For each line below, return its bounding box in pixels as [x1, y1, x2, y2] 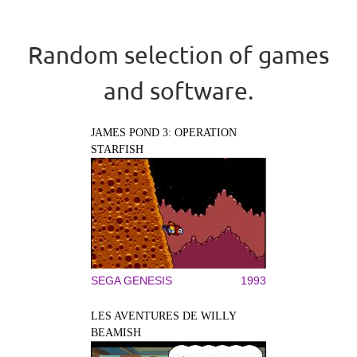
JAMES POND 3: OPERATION [91, 126, 237, 139]
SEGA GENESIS [91, 273, 172, 287]
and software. [104, 76, 253, 104]
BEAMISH [91, 326, 141, 339]
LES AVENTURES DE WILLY [91, 309, 236, 322]
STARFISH [91, 143, 143, 155]
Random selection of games [28, 40, 329, 69]
